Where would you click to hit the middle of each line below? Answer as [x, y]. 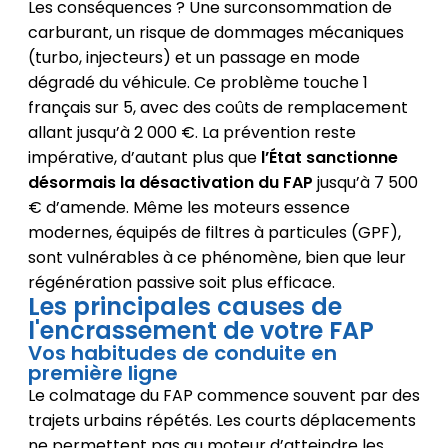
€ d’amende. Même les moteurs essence [188, 207]
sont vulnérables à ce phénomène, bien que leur [216, 257]
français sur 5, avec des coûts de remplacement [217, 107]
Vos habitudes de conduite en [182, 352]
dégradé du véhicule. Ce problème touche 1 [197, 82]
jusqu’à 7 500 [365, 182]
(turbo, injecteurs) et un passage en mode [193, 57]
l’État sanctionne [329, 157]
